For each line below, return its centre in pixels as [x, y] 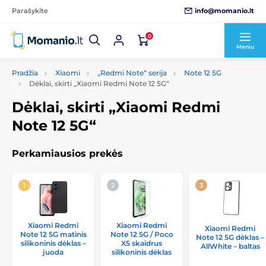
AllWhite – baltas [230, 246]
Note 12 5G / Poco [142, 234]
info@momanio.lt [224, 10]
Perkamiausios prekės [67, 153]
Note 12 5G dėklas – [230, 237]
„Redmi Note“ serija [132, 73]
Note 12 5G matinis [53, 234]
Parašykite [30, 11]
